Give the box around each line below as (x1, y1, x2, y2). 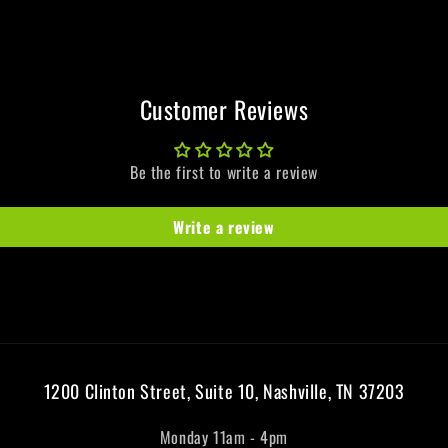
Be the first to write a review (130, 160, 318, 185)
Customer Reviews (139, 91, 309, 128)
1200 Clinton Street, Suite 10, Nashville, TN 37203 (43, 378, 405, 405)
